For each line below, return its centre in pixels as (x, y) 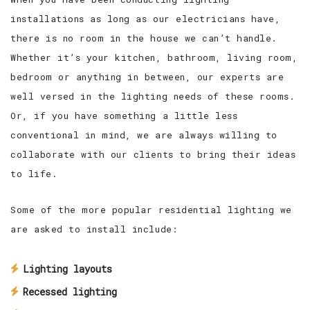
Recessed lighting (70, 292)
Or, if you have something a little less (124, 116)
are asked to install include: (94, 229)
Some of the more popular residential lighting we (151, 210)
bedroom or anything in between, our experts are (147, 77)
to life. (34, 174)
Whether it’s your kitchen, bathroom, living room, (154, 58)
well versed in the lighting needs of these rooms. (153, 97)
